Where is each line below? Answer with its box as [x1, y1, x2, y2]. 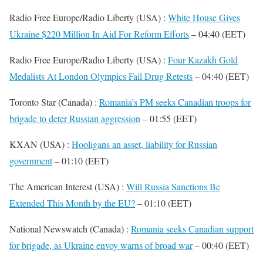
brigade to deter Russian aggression [9, 112, 140, 124]
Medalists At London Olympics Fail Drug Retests [9, 70, 193, 82]
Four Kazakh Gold [168, 53, 238, 66]
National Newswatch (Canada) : [9, 222, 131, 235]
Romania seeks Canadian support [131, 222, 254, 235]
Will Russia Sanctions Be [126, 180, 220, 193]
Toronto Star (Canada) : [9, 96, 99, 108]
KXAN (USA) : [9, 138, 72, 150]
